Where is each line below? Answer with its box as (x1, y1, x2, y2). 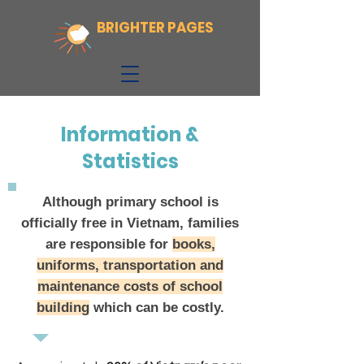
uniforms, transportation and (37, 258, 223, 273)
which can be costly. (89, 300, 224, 315)
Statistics (81, 148, 179, 175)
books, (171, 236, 215, 252)
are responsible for (45, 236, 172, 252)
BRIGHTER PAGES (97, 18, 214, 37)
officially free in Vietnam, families (21, 215, 239, 231)
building (36, 300, 89, 315)
